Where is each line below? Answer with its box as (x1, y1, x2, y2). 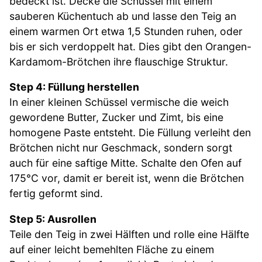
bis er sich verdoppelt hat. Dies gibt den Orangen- (9, 40, 251, 53)
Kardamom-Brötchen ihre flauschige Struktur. (9, 55, 228, 68)
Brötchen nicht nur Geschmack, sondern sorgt (9, 142, 232, 154)
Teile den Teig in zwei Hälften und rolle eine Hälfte (9, 227, 249, 240)
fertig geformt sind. (9, 187, 103, 200)
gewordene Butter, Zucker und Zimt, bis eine (9, 111, 223, 124)
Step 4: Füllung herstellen (9, 81, 139, 94)
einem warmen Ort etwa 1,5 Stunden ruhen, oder (9, 25, 243, 37)
